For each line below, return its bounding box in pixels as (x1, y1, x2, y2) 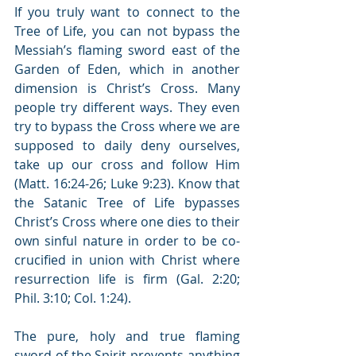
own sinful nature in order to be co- (14, 231, 240, 250)
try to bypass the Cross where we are (14, 117, 240, 135)
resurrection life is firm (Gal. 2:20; (14, 269, 240, 288)
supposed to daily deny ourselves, (14, 136, 240, 154)
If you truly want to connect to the (14, 2, 240, 21)
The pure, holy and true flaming (14, 327, 240, 345)
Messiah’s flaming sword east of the (14, 41, 240, 59)
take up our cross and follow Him (14, 155, 240, 173)
